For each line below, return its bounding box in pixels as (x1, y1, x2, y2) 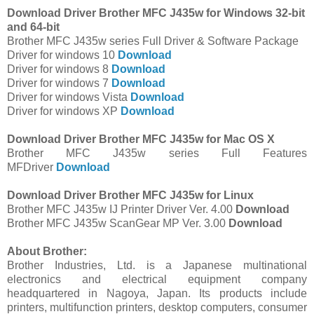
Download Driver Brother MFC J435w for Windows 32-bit (7, 7, 305, 20)
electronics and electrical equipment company (7, 273, 307, 286)
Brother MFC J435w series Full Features (7, 147, 307, 160)
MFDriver (7, 161, 56, 174)
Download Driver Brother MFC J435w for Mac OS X (7, 133, 275, 146)
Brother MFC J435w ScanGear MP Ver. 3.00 (7, 217, 228, 230)
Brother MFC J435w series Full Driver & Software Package (7, 35, 299, 48)
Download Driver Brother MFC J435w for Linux (7, 189, 254, 202)
